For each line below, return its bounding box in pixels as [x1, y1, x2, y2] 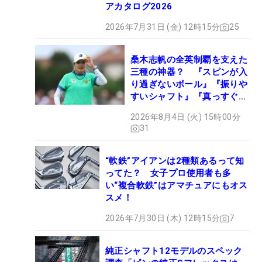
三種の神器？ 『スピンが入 [130, 67, 248, 77]
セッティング [130, 116, 185, 126]
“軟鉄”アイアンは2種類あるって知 [105, 156, 244, 166]
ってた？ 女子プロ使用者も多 [105, 168, 232, 178]
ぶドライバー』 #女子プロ [130, 104, 245, 114]
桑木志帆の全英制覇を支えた [130, 54, 248, 65]
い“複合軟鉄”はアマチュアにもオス [105, 180, 248, 191]
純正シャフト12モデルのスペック [105, 246, 243, 256]
